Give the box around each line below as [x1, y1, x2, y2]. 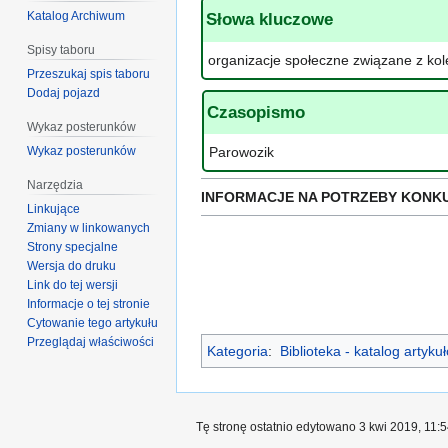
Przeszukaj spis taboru [27, 66, 151, 81]
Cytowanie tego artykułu [27, 315, 159, 330]
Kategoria [207, 343, 268, 360]
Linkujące [27, 201, 81, 216]
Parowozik [209, 144, 275, 161]
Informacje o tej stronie [27, 296, 151, 311]
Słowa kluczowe [206, 10, 333, 30]
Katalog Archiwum [27, 9, 126, 24]
